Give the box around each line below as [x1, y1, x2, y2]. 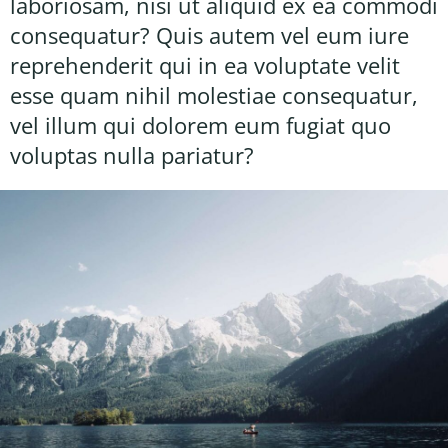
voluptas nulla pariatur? [10, 139, 254, 170]
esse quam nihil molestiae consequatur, [10, 79, 418, 110]
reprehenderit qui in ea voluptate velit [10, 49, 400, 80]
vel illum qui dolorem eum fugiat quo [10, 109, 391, 140]
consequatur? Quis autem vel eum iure [10, 19, 409, 50]
